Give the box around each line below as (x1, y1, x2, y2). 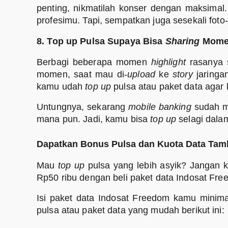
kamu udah (37, 81, 85, 92)
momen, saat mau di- (37, 69, 128, 79)
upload (127, 69, 155, 79)
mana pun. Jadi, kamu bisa (37, 114, 151, 125)
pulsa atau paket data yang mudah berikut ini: (37, 205, 224, 216)
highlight (151, 56, 186, 67)
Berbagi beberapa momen (37, 56, 151, 67)
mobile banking (128, 102, 194, 112)
